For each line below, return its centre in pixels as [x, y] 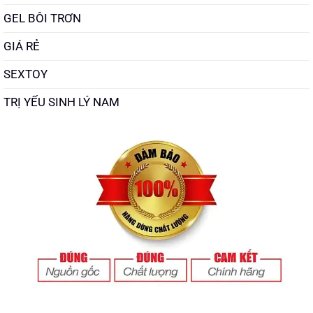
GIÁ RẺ [22, 46]
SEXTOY [26, 74]
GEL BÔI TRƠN [42, 19]
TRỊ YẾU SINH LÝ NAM [61, 102]
